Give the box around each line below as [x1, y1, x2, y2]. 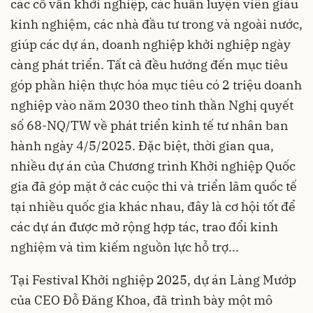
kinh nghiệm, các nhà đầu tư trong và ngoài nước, [10, 15, 303, 32]
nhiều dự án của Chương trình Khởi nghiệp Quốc [10, 157, 296, 174]
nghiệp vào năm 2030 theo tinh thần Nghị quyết [10, 96, 293, 113]
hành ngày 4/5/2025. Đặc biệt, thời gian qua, [10, 137, 274, 154]
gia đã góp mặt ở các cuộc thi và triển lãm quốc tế [10, 177, 297, 194]
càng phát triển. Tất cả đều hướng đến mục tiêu [10, 56, 288, 73]
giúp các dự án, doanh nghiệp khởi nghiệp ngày [10, 36, 291, 52]
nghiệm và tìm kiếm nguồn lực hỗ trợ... [10, 238, 239, 255]
